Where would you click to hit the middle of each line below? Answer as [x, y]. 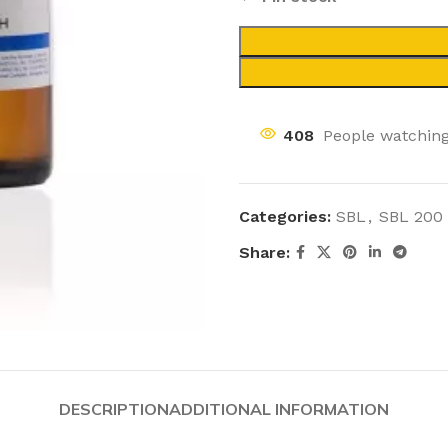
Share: [264, 252]
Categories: [285, 216]
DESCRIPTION [114, 409]
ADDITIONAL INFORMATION [279, 409]
